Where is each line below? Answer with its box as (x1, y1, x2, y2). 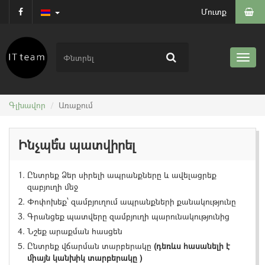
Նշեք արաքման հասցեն (27, 225, 122, 237)
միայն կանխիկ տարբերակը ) (27, 252, 142, 263)
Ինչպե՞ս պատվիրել (18, 135, 135, 153)
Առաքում (59, 99, 93, 111)
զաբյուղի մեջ (27, 181, 78, 192)
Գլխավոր (9, 99, 46, 111)
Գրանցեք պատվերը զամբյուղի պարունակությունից (27, 211, 230, 222)
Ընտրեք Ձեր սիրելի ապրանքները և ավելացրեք (27, 169, 216, 180)
